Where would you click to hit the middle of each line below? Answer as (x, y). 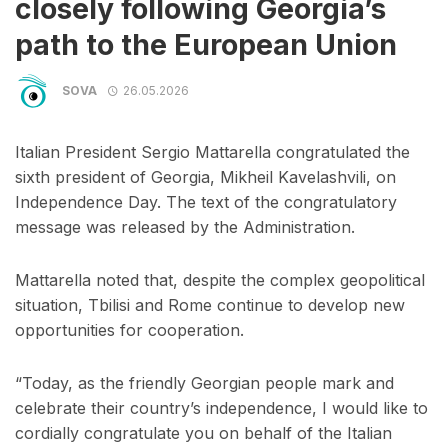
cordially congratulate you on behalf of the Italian (203, 433)
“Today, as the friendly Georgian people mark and (204, 383)
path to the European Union (206, 45)
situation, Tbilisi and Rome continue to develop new (210, 305)
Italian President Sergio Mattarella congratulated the (212, 152)
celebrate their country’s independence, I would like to (221, 408)
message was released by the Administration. (185, 227)
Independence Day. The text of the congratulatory (206, 202)
